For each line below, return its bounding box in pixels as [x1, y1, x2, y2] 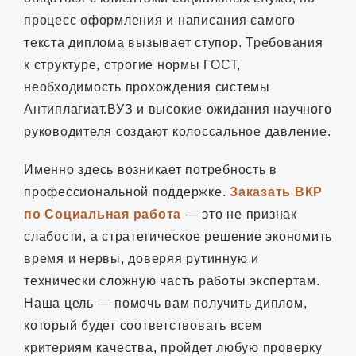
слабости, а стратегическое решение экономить [24, 229, 332, 243]
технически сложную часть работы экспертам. [24, 273, 320, 288]
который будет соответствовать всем [24, 318, 262, 332]
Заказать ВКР [230, 184, 323, 199]
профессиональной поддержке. [24, 184, 230, 199]
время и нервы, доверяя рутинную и [24, 251, 259, 265]
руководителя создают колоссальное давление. [24, 124, 331, 138]
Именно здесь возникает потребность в [24, 162, 277, 176]
